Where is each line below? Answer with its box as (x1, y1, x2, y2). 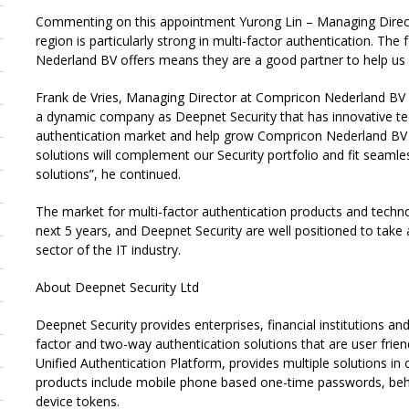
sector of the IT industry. (36, 241, 181, 258)
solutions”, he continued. (36, 165, 181, 183)
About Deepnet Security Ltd (36, 278, 199, 296)
